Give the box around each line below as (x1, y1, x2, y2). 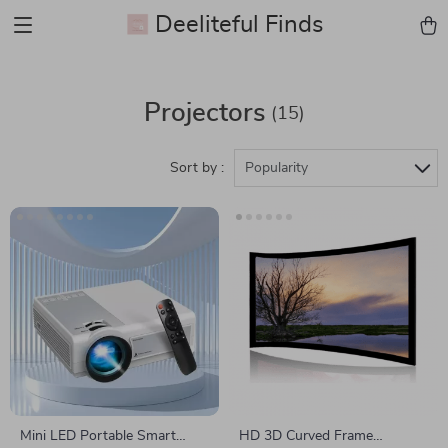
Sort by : (170, 161, 224, 175)
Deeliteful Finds (154, 13, 324, 37)
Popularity (245, 161, 308, 175)
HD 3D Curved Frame (239, 429, 373, 443)
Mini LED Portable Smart (20, 429, 176, 443)
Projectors (143, 100, 266, 126)
